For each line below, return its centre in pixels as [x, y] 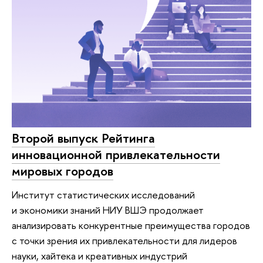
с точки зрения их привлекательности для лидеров [124, 240]
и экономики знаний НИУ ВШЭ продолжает [108, 210]
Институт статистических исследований [103, 194]
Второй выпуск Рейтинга [83, 138]
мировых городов [63, 171]
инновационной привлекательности [116, 155]
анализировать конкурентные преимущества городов [131, 225]
